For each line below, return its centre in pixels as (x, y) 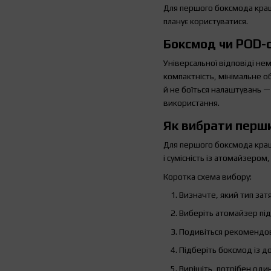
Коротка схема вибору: (207, 176)
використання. (191, 103)
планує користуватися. (206, 21)
